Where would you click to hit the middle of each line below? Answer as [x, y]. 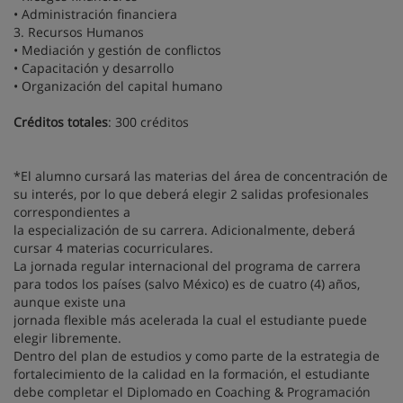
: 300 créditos [148, 122]
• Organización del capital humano [118, 86]
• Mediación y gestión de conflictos [117, 50]
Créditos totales [61, 122]
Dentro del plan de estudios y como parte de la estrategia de [197, 356]
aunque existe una [70, 302]
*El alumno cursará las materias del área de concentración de [201, 176]
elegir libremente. [67, 338]
